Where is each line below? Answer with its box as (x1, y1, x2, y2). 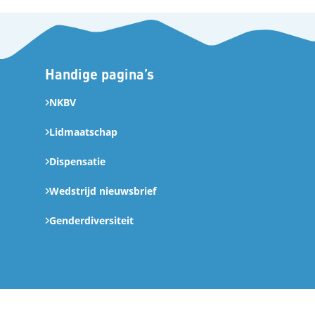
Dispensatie (49, 155, 105, 169)
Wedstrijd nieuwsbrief (49, 184, 156, 198)
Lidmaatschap (49, 125, 117, 139)
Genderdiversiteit (49, 214, 134, 228)
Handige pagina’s (45, 65, 154, 84)
